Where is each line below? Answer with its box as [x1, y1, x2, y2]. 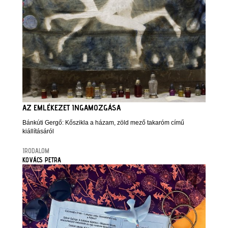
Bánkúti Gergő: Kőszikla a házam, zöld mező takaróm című [22, 119, 184, 126]
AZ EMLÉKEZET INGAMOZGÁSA [22, 102, 121, 112]
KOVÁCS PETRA [22, 155, 61, 164]
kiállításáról [22, 127, 54, 135]
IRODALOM [22, 146, 49, 155]
